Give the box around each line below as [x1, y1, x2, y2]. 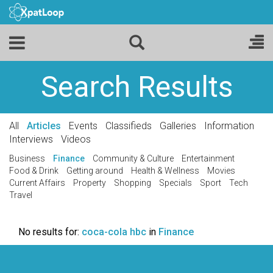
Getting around [66, 166, 123, 175]
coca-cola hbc [82, 226, 146, 238]
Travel [9, 190, 32, 200]
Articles [27, 120, 61, 132]
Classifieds [105, 120, 152, 132]
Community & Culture [93, 154, 174, 163]
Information [204, 120, 254, 132]
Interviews [9, 133, 53, 145]
